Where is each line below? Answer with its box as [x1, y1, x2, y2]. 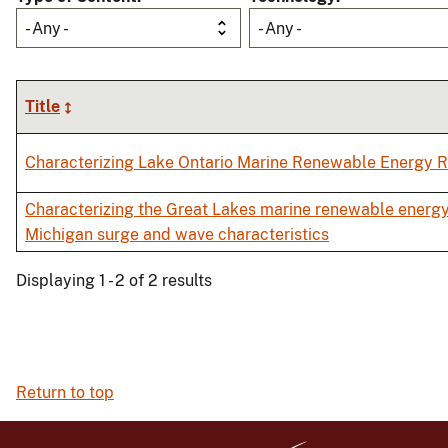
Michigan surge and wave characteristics [25, 225, 329, 245]
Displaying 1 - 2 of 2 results [16, 271, 212, 291]
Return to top [16, 383, 114, 403]
